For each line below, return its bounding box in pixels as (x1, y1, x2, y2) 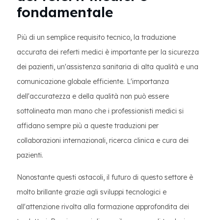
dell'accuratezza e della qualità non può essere (17, 92, 169, 101)
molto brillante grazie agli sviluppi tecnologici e (17, 188, 166, 196)
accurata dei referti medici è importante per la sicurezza (17, 48, 199, 56)
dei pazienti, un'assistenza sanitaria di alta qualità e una (17, 62, 198, 71)
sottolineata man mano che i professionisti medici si (17, 107, 184, 115)
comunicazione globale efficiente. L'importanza (17, 77, 169, 86)
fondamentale (17, 3, 113, 21)
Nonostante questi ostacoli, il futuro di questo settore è (17, 173, 193, 182)
